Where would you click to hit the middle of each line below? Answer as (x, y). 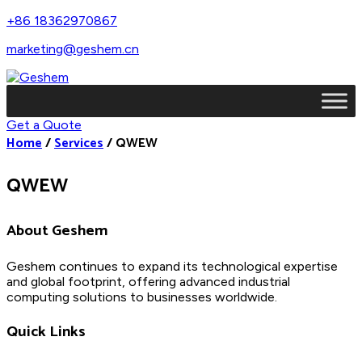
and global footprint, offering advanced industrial (148, 281)
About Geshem (57, 230)
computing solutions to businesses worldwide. (142, 297)
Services (79, 143)
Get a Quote (44, 125)
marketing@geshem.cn (73, 49)
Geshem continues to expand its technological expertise (172, 266)
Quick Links (46, 332)
